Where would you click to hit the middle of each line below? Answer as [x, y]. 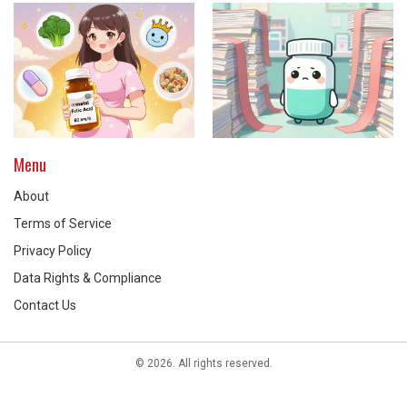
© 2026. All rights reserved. [203, 363]
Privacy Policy [53, 250]
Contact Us [45, 305]
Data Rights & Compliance [88, 278]
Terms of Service [63, 223]
